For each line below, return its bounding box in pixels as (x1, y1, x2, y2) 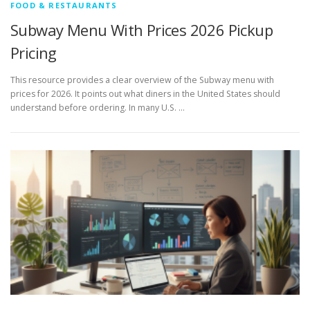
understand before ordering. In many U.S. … (10, 102, 185, 114)
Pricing (10, 42, 57, 63)
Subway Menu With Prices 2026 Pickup (10, 19, 273, 40)
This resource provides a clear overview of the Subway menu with (10, 74, 274, 86)
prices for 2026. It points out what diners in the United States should (10, 88, 280, 100)
